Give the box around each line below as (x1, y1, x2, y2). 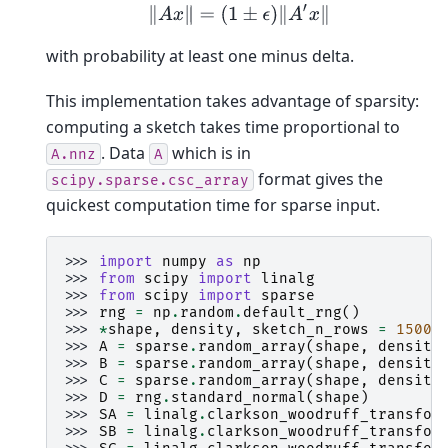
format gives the (254, 167, 383, 190)
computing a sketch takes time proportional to (46, 115, 400, 138)
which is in (168, 141, 251, 164)
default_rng (243, 304, 342, 322)
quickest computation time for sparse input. (46, 193, 380, 216)
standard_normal (171, 389, 306, 407)
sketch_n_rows (252, 321, 369, 339)
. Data (101, 141, 149, 164)
